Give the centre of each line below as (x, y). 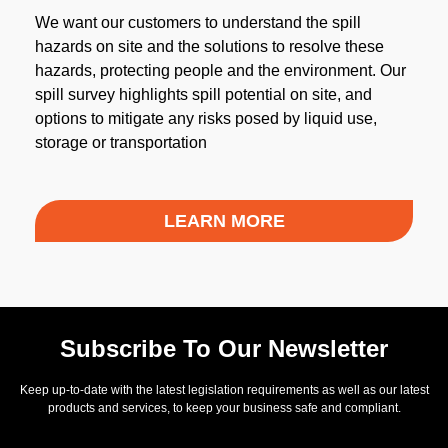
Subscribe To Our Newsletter (224, 348)
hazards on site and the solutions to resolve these (209, 47)
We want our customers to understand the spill (198, 23)
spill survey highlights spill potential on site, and (203, 95)
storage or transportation (121, 143)
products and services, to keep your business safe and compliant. (224, 407)
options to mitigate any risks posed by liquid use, (206, 119)
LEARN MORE (224, 220)
